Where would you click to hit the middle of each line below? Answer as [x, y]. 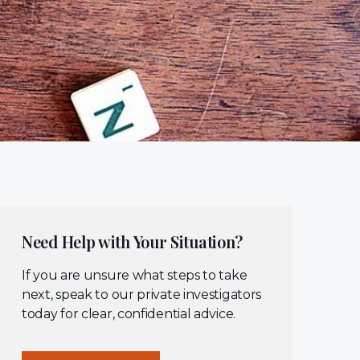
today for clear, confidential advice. [129, 314]
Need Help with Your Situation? [133, 241]
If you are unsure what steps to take [135, 275]
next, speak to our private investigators [142, 295]
